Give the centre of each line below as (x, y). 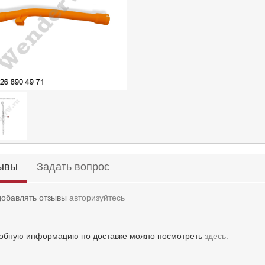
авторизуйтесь (97, 197)
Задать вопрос (73, 167)
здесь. (216, 236)
